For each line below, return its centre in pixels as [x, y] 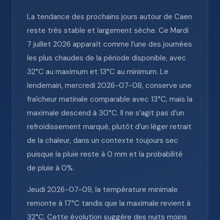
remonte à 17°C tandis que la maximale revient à [109, 203]
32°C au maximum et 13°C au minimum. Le [98, 72]
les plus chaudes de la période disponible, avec [107, 58]
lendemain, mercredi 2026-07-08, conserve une [109, 85]
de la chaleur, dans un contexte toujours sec [103, 140]
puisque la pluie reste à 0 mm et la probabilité [105, 154]
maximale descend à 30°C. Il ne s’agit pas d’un [106, 113]
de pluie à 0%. [51, 168]
